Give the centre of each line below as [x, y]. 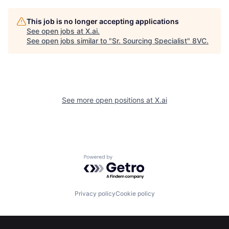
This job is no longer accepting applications [103, 21]
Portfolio [32, 165]
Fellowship [145, 165]
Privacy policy [95, 194]
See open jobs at [56, 31]
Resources [145, 129]
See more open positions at [108, 100]
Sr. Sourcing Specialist [150, 40]
